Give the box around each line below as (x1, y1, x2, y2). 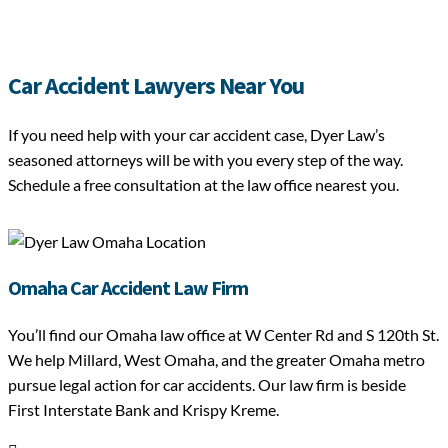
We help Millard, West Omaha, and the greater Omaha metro (8, 350, 425, 370)
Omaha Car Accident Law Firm (8, 275, 248, 301)
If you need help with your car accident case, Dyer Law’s (8, 125, 385, 145)
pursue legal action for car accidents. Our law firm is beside (8, 375, 406, 395)
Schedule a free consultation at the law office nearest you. (8, 175, 399, 195)
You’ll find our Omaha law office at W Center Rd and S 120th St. (8, 325, 439, 345)
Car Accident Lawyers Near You (8, 70, 304, 102)
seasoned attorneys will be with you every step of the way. (8, 150, 403, 170)
